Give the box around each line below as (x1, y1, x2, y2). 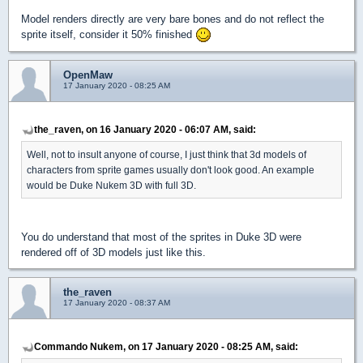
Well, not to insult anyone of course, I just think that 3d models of (27, 149, 306, 160)
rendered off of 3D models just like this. (21, 246, 206, 259)
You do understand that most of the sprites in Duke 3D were (21, 231, 301, 244)
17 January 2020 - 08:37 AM (63, 298, 170, 308)
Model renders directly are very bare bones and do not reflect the (21, 12, 324, 25)
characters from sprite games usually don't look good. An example (27, 164, 314, 176)
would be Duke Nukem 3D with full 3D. (27, 180, 196, 191)
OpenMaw (63, 69, 113, 82)
